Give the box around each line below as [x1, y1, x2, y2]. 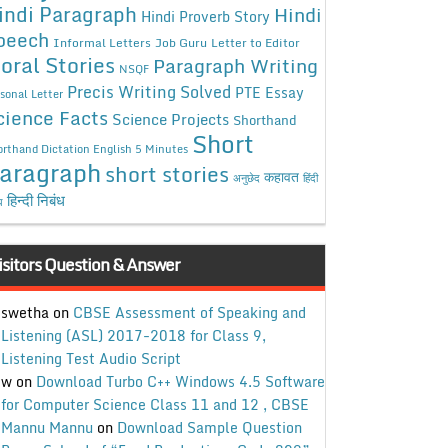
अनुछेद [232, 167, 260, 187]
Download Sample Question [116, 416, 302, 440]
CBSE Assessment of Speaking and [72, 301, 306, 325]
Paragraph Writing [152, 49, 318, 81]
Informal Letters [52, 31, 151, 52]
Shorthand [232, 108, 297, 131]
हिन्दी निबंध [6, 188, 65, 212]
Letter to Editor [210, 32, 300, 52]
